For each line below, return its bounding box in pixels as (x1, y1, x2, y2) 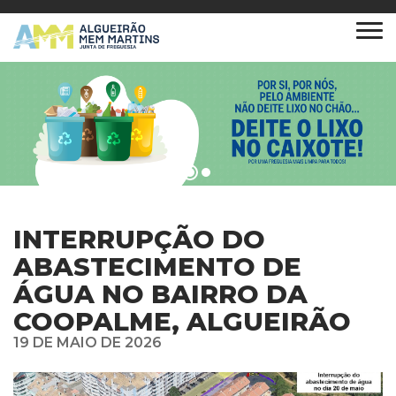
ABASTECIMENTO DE (13, 251, 301, 282)
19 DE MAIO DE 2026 (13, 334, 162, 351)
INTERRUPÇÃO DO (13, 224, 265, 255)
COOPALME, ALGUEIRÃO (13, 306, 351, 337)
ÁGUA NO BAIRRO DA (13, 278, 308, 309)
